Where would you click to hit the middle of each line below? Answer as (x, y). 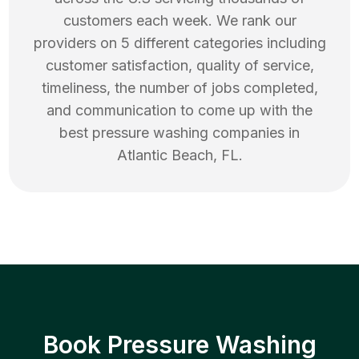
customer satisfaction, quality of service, (179, 66)
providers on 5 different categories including (179, 43)
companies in (254, 133)
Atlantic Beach (165, 155)
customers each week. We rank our (179, 21)
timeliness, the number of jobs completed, (179, 88)
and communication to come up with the (179, 111)
